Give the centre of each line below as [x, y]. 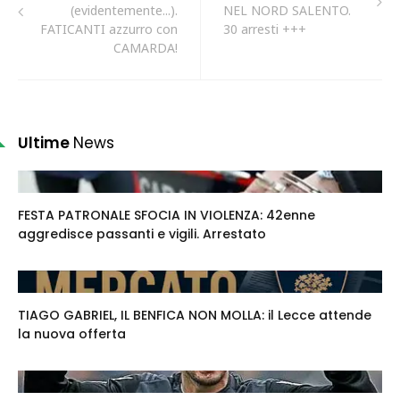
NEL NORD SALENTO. [287, 10]
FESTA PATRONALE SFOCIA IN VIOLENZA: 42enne [167, 215]
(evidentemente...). [124, 10]
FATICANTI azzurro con [109, 29]
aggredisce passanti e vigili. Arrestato [142, 234]
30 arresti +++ [265, 29]
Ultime [46, 143]
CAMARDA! [146, 48]
